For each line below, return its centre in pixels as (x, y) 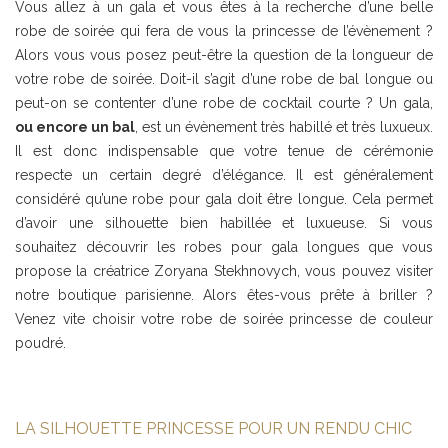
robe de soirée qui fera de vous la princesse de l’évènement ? (224, 30)
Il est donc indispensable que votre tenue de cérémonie (224, 150)
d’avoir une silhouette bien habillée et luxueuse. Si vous (224, 222)
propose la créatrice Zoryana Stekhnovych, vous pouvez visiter (224, 270)
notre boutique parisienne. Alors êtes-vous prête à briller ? (224, 294)
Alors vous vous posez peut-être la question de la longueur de (224, 54)
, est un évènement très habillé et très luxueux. (284, 126)
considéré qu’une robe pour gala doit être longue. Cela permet (224, 198)
